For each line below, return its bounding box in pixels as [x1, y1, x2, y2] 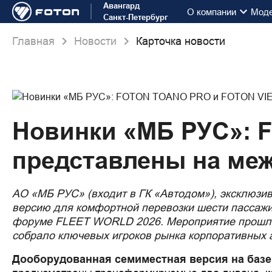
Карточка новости [136, 35, 225, 47]
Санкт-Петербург [103, 13, 168, 22]
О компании [187, 6, 236, 17]
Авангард [103, 1, 140, 10]
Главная [12, 35, 55, 47]
